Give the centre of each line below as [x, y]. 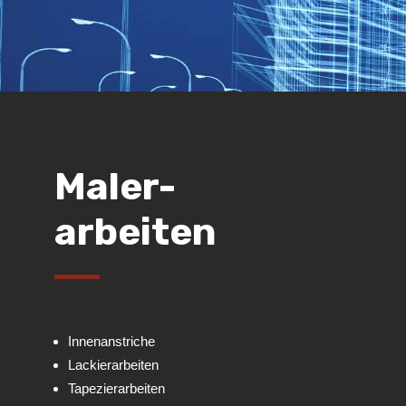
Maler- [115, 187]
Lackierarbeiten [113, 365]
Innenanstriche [111, 342]
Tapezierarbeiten [116, 389]
